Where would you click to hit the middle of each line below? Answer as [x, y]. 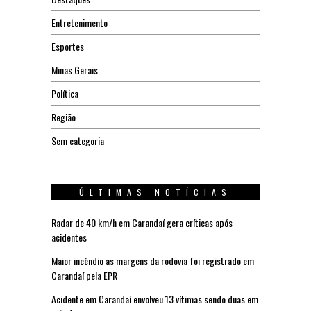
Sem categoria [78, 140]
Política [65, 93]
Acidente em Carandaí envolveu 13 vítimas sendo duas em [155, 299]
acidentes [69, 237]
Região [64, 117]
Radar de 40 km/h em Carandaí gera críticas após [142, 222]
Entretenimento [79, 22]
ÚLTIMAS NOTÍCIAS [155, 192]
